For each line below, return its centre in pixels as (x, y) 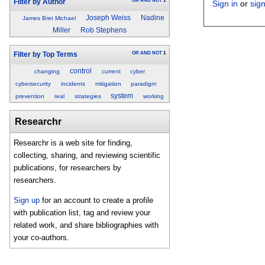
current (111, 71)
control (80, 71)
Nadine (152, 18)
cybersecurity (33, 83)
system (122, 96)
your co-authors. (42, 238)
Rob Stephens (104, 30)
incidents (73, 83)
